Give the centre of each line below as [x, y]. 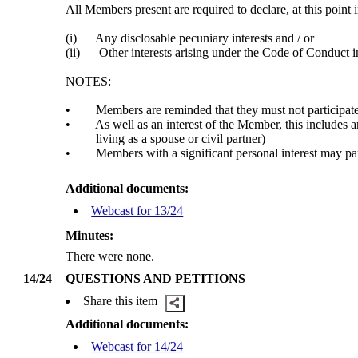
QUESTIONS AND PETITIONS [156, 278]
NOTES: [89, 82]
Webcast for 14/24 [137, 347]
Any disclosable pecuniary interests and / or [204, 38]
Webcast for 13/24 [137, 211]
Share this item [121, 301]
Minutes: [90, 236]
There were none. [110, 257]
